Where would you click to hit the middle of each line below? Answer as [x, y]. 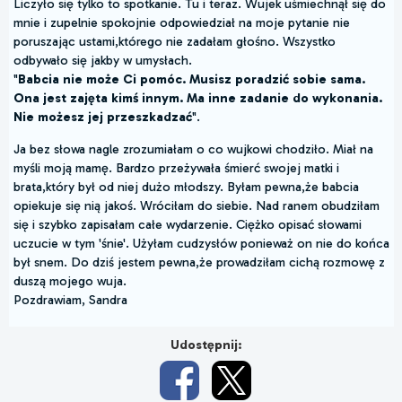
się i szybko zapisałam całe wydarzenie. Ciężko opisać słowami [188, 224]
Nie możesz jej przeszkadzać [103, 117]
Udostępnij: [205, 344]
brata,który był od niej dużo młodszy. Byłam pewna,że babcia [186, 186]
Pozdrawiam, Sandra [70, 299]
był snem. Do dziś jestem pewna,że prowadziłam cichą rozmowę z [199, 262]
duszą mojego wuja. [70, 280]
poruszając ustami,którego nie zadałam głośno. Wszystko [175, 42]
